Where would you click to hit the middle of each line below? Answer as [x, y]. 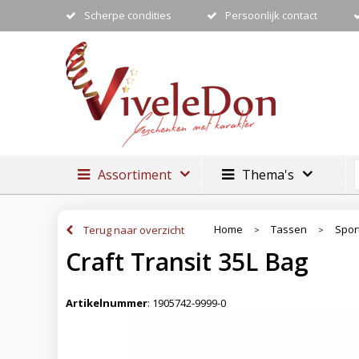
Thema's [268, 175]
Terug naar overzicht [134, 230]
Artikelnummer [107, 303]
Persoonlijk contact [272, 15]
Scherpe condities [127, 15]
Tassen [289, 229]
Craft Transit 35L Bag [187, 262]
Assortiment [135, 175]
